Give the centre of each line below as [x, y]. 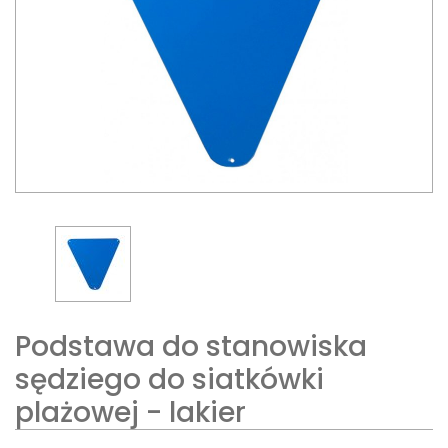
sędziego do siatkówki [169, 379]
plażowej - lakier [130, 412]
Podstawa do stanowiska [191, 346]
